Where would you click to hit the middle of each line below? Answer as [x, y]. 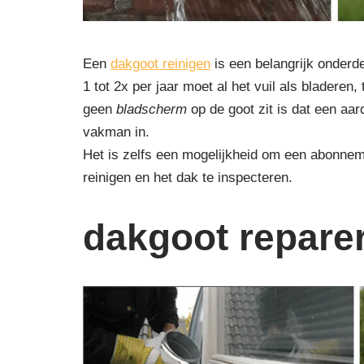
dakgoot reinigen [160, 64]
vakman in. [116, 132]
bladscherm [152, 110]
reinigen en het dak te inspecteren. [188, 178]
